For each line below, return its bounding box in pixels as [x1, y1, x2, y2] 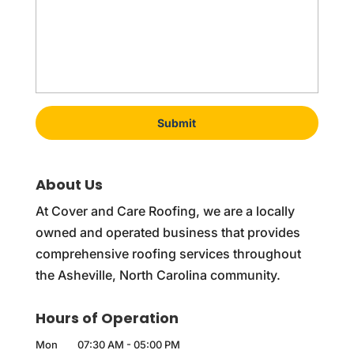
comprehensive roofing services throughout [35, 246, 301, 262]
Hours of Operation [35, 308, 179, 329]
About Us [35, 175, 103, 195]
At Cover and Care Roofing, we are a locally [35, 203, 295, 220]
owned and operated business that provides [35, 224, 300, 241]
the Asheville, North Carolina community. [35, 267, 281, 284]
